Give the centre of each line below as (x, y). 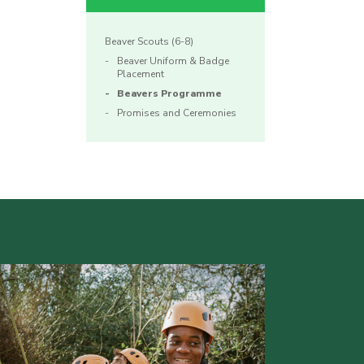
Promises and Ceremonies (177, 113)
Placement (141, 74)
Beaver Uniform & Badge (173, 61)
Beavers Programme (169, 94)
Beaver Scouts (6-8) (149, 42)
